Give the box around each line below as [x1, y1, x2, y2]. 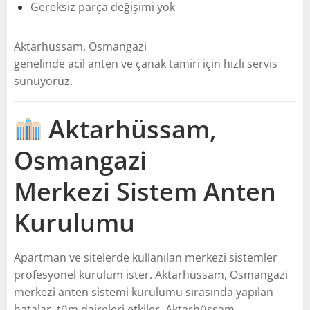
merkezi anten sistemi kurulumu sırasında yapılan [14, 284, 273, 300]
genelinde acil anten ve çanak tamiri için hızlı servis [14, 55, 277, 71]
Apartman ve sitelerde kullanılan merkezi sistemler [14, 249, 277, 265]
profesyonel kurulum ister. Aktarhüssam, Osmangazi [14, 266, 288, 282]
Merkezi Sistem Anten [14, 174, 276, 208]
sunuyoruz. [14, 73, 73, 89]
